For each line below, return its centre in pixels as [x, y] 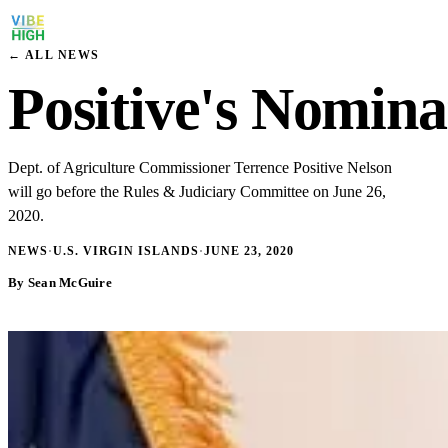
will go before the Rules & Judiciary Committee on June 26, [197, 191]
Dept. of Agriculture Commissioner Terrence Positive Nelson [200, 167]
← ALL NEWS [54, 55]
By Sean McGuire [60, 282]
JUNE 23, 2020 [249, 251]
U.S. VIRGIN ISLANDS [126, 251]
